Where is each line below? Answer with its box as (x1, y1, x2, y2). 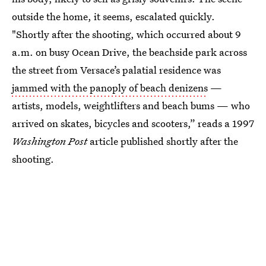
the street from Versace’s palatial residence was (12, 63, 221, 77)
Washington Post (12, 134, 90, 148)
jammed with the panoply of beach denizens (12, 81, 208, 94)
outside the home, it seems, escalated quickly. (12, 9, 215, 23)
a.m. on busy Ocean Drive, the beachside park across (12, 45, 247, 59)
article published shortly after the (90, 134, 238, 148)
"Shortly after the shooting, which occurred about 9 (12, 27, 241, 41)
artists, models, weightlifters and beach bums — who (12, 99, 250, 112)
